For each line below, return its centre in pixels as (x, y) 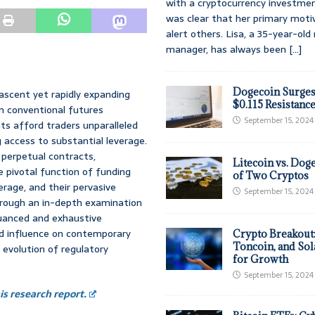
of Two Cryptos (271, 176)
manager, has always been (228, 50)
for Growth (261, 259)
